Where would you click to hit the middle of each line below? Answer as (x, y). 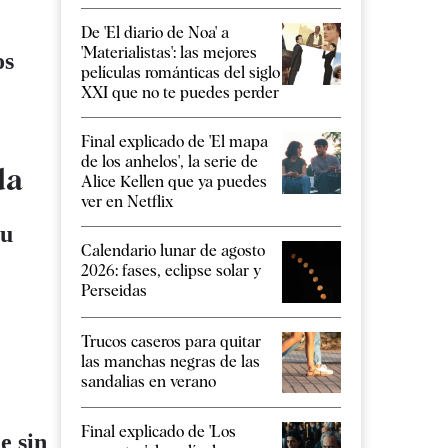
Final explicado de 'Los (158, 432)
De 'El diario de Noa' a (155, 32)
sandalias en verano (148, 381)
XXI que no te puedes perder (180, 92)
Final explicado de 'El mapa (174, 141)
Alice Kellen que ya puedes (174, 181)
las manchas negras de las (170, 361)
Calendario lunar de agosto (173, 250)
